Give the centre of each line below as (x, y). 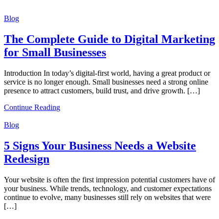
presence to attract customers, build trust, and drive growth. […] (102, 91)
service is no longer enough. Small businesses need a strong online (106, 82)
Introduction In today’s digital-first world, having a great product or (107, 73)
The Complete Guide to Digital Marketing (109, 39)
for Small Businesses (55, 53)
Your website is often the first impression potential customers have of (109, 179)
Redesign (27, 159)
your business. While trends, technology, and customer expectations (108, 188)
